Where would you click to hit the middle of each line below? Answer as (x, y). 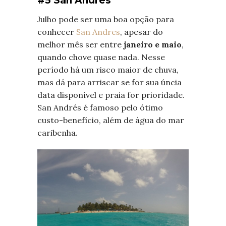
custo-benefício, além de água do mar (111, 120)
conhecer (57, 32)
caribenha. (58, 133)
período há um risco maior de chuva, (108, 70)
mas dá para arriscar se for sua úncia (109, 82)
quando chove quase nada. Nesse (101, 57)
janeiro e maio (153, 45)
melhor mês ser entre (80, 45)
